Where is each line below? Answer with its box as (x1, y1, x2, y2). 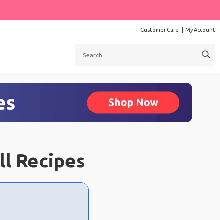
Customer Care (140, 27, 179, 33)
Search (75, 45, 96, 53)
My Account (185, 27, 215, 33)
